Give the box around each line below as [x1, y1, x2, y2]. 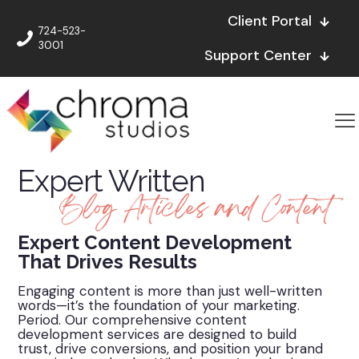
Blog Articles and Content [58, 188, 332, 233]
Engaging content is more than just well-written [18, 282, 323, 301]
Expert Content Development [18, 231, 292, 255]
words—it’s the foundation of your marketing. [18, 296, 301, 315]
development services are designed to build [18, 325, 297, 344]
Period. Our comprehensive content [18, 311, 248, 329]
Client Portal [227, 11, 312, 30]
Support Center [204, 46, 312, 65]
